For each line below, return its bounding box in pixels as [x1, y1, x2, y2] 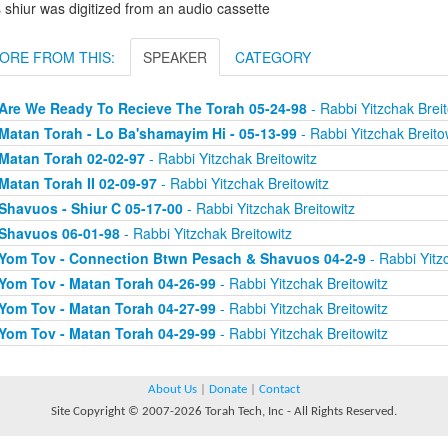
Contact [259, 383, 300, 396]
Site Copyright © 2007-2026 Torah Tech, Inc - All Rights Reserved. [51, 405, 397, 418]
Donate [209, 383, 247, 396]
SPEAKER [143, 46, 207, 67]
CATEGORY [235, 46, 311, 67]
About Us [148, 383, 197, 396]
